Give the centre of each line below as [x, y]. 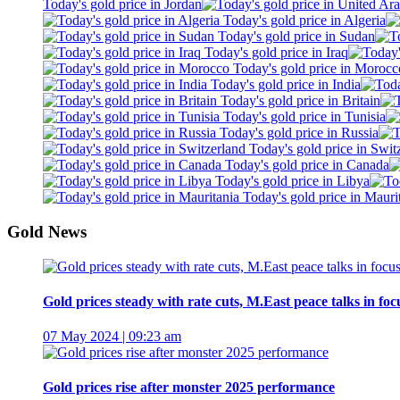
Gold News [47, 231]
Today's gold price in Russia [297, 133]
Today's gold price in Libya [291, 181]
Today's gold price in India [284, 85]
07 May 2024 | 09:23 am [112, 337]
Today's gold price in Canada [305, 165]
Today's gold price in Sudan [295, 37]
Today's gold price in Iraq [275, 53]
